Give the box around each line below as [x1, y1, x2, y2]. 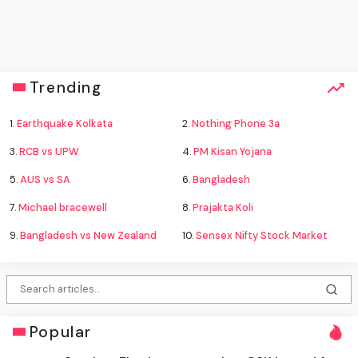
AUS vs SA [20, 172, 70, 186]
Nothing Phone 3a [192, 116, 280, 130]
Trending [29, 77, 102, 97]
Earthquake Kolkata [17, 116, 113, 130]
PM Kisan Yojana [193, 144, 272, 158]
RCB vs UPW [19, 144, 79, 158]
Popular [29, 321, 92, 342]
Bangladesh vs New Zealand [20, 228, 157, 242]
